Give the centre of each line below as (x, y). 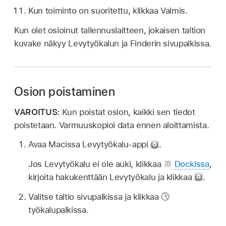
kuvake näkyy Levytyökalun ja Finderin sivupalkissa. (113, 43)
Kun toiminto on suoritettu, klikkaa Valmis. (108, 11)
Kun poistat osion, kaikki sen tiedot (129, 112)
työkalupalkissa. (59, 210)
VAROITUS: (38, 112)
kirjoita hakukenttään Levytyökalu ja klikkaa (111, 177)
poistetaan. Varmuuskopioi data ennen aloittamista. (112, 125)
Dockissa (192, 164)
